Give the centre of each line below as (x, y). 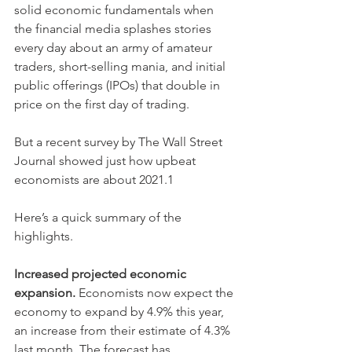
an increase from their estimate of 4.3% (124, 330)
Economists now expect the (156, 292)
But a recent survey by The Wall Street (120, 141)
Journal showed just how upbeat (106, 160)
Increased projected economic (102, 273)
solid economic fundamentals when (115, 9)
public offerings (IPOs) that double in (119, 85)
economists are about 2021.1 (94, 179)
